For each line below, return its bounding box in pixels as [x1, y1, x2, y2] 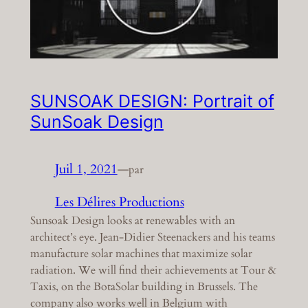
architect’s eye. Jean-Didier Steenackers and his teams [30, 230, 275, 245]
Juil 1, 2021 [54, 160, 118, 179]
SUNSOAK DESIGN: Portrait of [30, 91, 274, 112]
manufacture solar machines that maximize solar [30, 246, 252, 262]
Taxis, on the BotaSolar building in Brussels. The [30, 279, 258, 295]
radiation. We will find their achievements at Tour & [30, 263, 276, 278]
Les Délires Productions [54, 193, 184, 212]
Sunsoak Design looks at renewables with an [30, 213, 235, 229]
